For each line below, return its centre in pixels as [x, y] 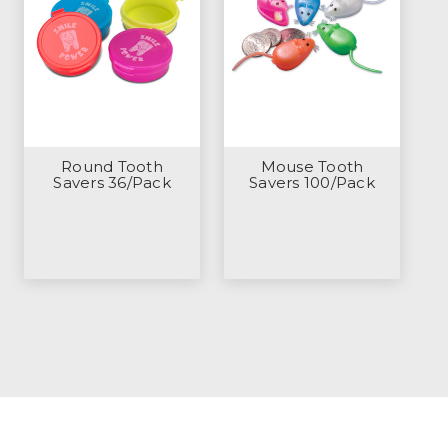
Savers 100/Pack [312, 182]
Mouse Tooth [312, 166]
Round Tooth [112, 166]
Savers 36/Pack [112, 182]
